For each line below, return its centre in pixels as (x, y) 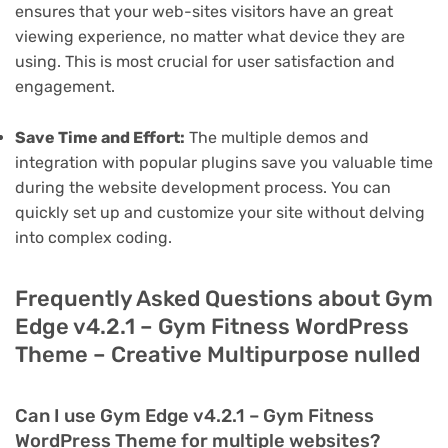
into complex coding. (93, 237)
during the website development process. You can (203, 187)
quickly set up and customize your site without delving (220, 212)
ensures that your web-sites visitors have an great (204, 12)
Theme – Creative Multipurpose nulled (217, 354)
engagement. (65, 87)
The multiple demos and (277, 137)
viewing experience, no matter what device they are (210, 37)
